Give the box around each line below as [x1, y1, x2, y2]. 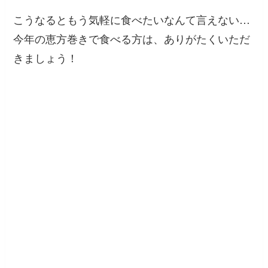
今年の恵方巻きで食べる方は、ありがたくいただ [13, 31, 251, 47]
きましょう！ [13, 50, 78, 66]
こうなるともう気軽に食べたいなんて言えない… [13, 11, 251, 28]
